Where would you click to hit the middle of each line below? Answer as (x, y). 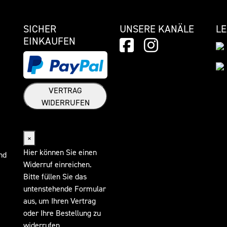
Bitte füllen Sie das (55, 177)
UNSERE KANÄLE (157, 29)
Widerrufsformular (79, 118)
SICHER (40, 29)
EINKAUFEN (49, 41)
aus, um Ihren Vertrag (60, 201)
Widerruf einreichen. (58, 164)
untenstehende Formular (65, 189)
